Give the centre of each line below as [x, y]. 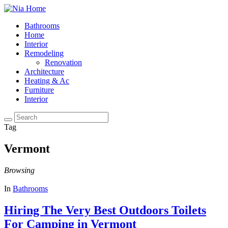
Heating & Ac [47, 81]
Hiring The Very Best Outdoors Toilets [105, 210]
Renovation [63, 62]
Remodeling [44, 53]
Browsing [19, 170]
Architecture [44, 72]
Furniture [39, 90]
